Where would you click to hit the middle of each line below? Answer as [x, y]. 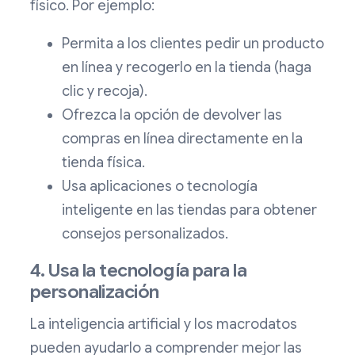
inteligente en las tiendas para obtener [189, 210]
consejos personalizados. [145, 234]
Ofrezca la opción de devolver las [172, 115]
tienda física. [103, 163]
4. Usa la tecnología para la [139, 271]
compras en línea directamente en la [182, 139]
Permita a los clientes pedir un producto [193, 44]
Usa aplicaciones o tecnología [160, 187]
